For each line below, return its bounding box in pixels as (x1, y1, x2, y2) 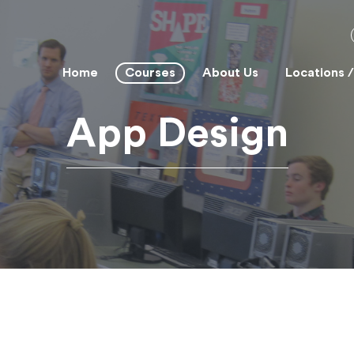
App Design (66, 113, 288, 154)
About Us (202, 66, 258, 79)
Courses (125, 66, 175, 79)
